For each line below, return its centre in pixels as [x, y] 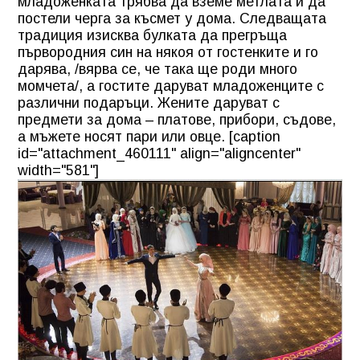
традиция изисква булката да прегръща [152, 35]
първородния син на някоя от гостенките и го [168, 52]
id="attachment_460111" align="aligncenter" [159, 153]
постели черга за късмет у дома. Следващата [172, 18]
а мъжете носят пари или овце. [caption [149, 136]
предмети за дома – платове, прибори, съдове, [177, 119]
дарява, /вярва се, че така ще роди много [157, 69]
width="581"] [58, 170]
